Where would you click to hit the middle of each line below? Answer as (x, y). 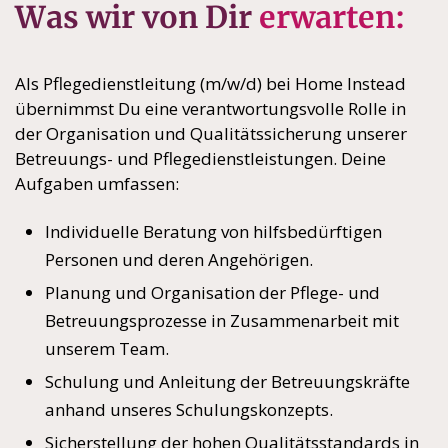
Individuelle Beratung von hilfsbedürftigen (213, 231)
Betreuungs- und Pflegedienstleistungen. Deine (200, 158)
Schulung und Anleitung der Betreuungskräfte (227, 381)
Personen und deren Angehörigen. (179, 259)
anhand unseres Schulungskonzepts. (189, 409)
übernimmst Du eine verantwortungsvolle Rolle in (210, 108)
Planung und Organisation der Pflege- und (212, 292)
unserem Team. (107, 348)
